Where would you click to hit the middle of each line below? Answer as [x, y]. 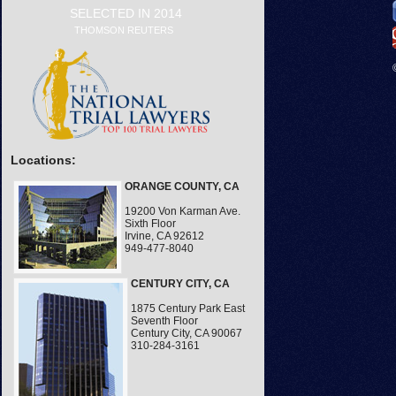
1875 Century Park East [188, 309]
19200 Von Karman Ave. [183, 212]
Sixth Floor [150, 224]
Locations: [43, 160]
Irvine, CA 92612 [164, 236]
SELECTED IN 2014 [126, 13]
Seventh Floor [164, 321]
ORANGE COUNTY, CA [182, 187]
